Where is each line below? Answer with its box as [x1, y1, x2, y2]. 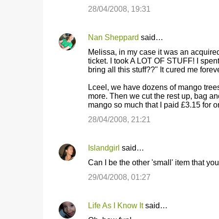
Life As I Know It [88, 201, 143, 210]
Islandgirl [88, 144, 120, 152]
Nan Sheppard [88, 33, 139, 42]
